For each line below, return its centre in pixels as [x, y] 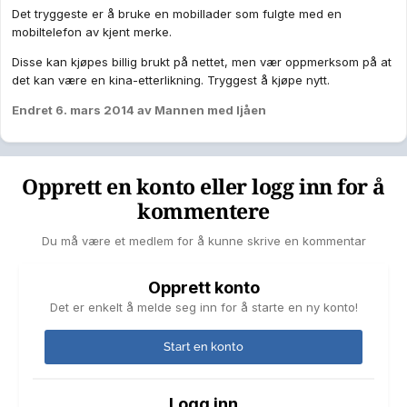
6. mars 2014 [95, 110]
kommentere [203, 213]
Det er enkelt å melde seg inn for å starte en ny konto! [203, 308]
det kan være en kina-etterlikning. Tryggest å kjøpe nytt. [171, 80]
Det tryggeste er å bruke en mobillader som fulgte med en [177, 14]
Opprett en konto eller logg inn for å [203, 188]
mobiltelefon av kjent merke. [92, 32]
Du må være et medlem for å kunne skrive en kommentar [203, 241]
